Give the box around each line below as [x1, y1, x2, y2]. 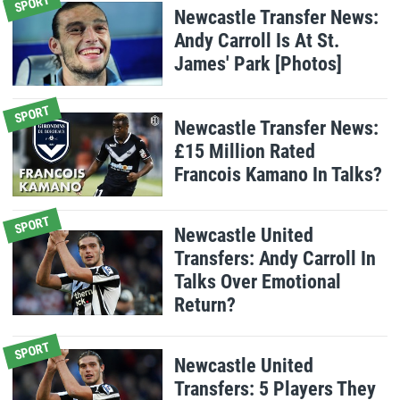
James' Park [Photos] [174, 52, 343, 76]
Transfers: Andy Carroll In [174, 246, 377, 270]
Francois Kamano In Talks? [174, 162, 383, 187]
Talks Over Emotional [174, 269, 342, 293]
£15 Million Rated [174, 139, 316, 163]
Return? [174, 292, 237, 316]
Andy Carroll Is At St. [174, 29, 340, 53]
